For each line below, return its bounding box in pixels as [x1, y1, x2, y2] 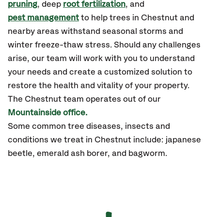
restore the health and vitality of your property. [8, 81, 189, 90]
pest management [8, 14, 79, 22]
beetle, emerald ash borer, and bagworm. [8, 149, 167, 158]
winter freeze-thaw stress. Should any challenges [8, 41, 201, 49]
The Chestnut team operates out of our [8, 95, 161, 104]
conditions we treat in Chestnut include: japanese [8, 136, 201, 144]
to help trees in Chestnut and [79, 14, 194, 22]
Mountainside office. [8, 108, 87, 117]
